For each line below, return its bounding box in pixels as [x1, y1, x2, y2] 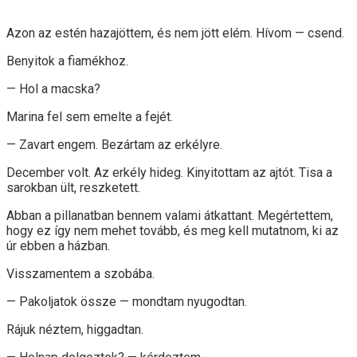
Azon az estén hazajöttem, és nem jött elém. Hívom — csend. [6, 25, 344, 41]
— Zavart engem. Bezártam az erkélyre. [6, 136, 222, 152]
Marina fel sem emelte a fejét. [6, 108, 173, 124]
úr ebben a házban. [6, 237, 110, 253]
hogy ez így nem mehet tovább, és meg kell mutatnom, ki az [6, 222, 339, 238]
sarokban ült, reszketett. [6, 179, 140, 195]
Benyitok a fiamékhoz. [6, 53, 128, 69]
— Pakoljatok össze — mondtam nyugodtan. [6, 293, 247, 309]
